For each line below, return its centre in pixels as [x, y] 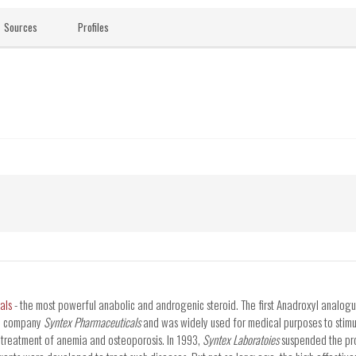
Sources [21, 27]
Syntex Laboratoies [241, 340]
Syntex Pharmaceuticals [92, 322]
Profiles [93, 27]
